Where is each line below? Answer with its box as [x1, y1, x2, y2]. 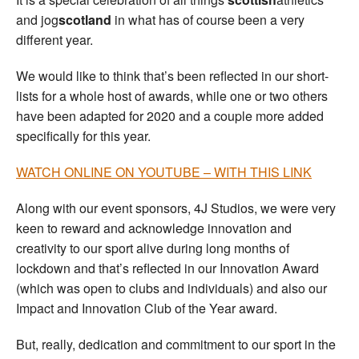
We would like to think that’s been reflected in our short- [16, 67, 329, 85]
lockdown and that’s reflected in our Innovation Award [16, 259, 319, 277]
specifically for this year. [16, 127, 151, 145]
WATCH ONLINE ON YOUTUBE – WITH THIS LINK [16, 163, 312, 181]
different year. [16, 30, 93, 49]
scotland [58, 10, 111, 29]
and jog [16, 10, 58, 29]
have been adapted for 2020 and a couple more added [16, 107, 324, 125]
